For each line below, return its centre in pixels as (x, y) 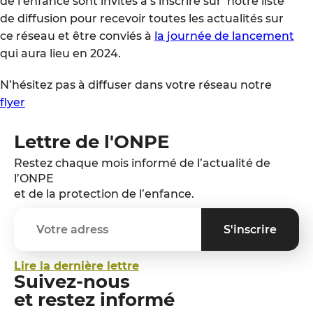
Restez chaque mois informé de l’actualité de (142, 163)
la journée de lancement (224, 36)
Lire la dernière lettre (77, 266)
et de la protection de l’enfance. (104, 194)
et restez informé (94, 300)
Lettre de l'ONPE (92, 142)
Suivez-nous (72, 282)
